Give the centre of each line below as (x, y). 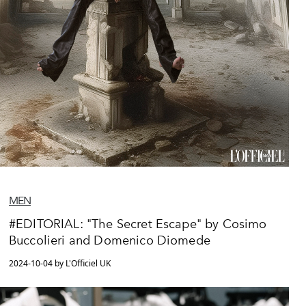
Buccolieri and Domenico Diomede (110, 240)
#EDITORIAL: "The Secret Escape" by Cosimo (138, 224)
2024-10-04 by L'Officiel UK (60, 263)
